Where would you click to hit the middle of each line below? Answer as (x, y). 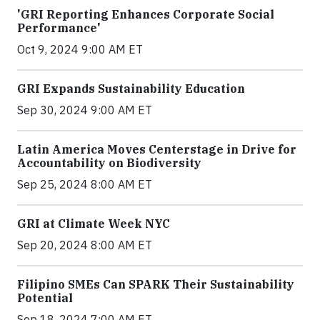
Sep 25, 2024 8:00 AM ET (85, 184)
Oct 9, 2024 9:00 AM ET (80, 49)
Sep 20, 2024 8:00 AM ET (85, 245)
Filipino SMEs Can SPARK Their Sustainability (156, 284)
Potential (45, 297)
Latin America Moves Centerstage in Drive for (157, 149)
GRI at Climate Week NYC (94, 223)
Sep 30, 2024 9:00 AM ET (85, 110)
